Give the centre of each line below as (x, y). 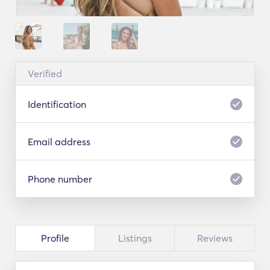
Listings (135, 238)
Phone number (60, 179)
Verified (45, 74)
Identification (57, 104)
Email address (59, 141)
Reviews (215, 238)
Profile (55, 238)
